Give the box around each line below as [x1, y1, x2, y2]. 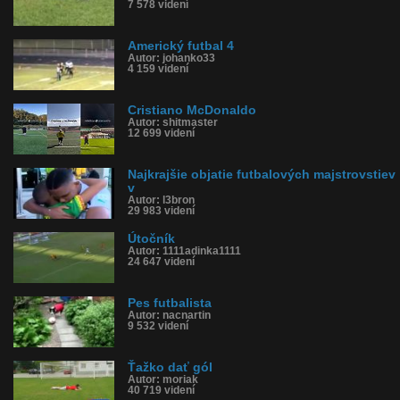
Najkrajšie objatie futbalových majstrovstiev [128, 168, 396, 181]
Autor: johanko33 [128, 53, 215, 63]
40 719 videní [128, 385, 195, 396]
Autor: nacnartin [128, 310, 211, 321]
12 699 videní [128, 128, 195, 138]
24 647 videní [128, 256, 195, 267]
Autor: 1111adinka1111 [128, 246, 241, 256]
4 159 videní [128, 63, 188, 74]
